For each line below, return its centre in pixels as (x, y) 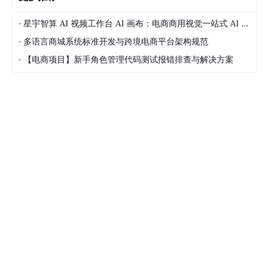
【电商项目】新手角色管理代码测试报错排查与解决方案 (128, 60)
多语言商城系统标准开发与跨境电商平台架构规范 (116, 42)
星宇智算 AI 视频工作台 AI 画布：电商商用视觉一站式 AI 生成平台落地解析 (132, 24)
